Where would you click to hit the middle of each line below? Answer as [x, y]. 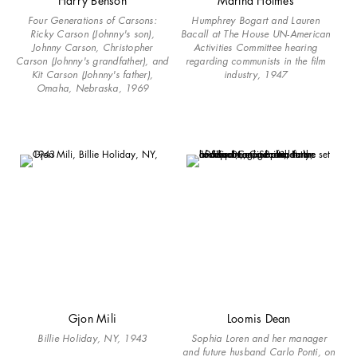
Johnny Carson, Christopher [92, 48]
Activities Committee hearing [256, 48]
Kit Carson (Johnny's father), [92, 75]
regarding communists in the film [255, 61]
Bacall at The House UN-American [255, 34]
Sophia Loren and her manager [259, 339]
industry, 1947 [255, 75]
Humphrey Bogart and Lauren [255, 21]
